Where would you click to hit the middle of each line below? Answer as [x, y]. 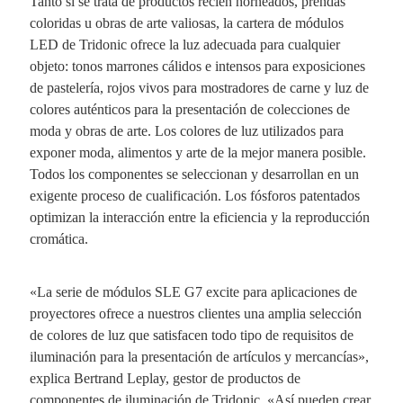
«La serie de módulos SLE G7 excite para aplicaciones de [193, 291]
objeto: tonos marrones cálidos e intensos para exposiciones [197, 66]
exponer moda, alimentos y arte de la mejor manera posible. [197, 152]
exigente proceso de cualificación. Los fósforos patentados [194, 195]
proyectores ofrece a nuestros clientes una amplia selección [195, 313]
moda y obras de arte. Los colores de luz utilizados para [186, 130]
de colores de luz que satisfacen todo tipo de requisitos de [191, 335]
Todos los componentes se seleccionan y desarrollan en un [194, 174]
